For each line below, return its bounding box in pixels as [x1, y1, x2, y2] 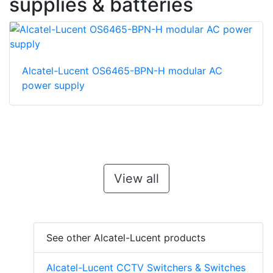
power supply [22, 79, 85, 92]
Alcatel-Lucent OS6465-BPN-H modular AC [22, 65, 222, 77]
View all [113, 171, 159, 186]
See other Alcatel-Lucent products [46, 232, 205, 244]
